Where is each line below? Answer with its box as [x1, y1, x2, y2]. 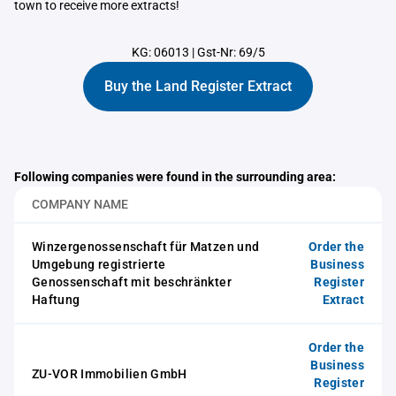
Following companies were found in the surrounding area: [14, 170, 336, 184]
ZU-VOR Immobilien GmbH [32, 367, 187, 381]
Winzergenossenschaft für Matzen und [32, 240, 260, 254]
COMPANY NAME [32, 197, 128, 211]
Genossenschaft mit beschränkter [32, 275, 232, 289]
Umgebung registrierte [32, 257, 166, 271]
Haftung [32, 293, 80, 307]
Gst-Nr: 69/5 [196, 45, 265, 59]
